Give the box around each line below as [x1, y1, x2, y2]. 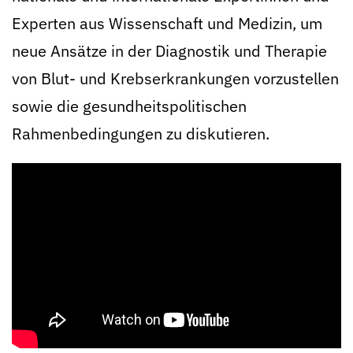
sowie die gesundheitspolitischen [12, 95, 247, 117]
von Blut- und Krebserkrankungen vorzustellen [12, 68, 339, 89]
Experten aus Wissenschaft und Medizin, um [12, 13, 322, 34]
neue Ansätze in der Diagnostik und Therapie [12, 40, 327, 61]
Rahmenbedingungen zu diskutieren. [12, 123, 269, 144]
